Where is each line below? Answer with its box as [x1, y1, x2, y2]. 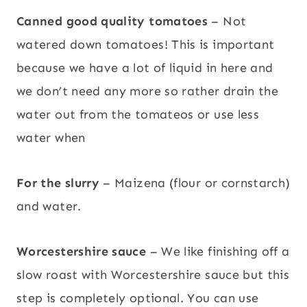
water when [16, 130, 86, 145]
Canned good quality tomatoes [16, 13, 208, 29]
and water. [16, 198, 82, 214]
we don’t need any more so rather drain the [16, 83, 279, 99]
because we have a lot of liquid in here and [16, 60, 273, 75]
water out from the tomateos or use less [16, 106, 260, 122]
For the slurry [16, 175, 100, 191]
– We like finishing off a [146, 243, 290, 259]
